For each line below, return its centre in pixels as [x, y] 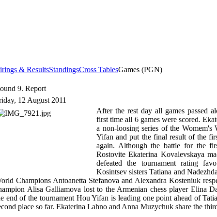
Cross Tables [99, 70]
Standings [64, 70]
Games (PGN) [140, 70]
